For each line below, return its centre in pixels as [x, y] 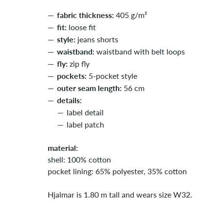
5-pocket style [112, 76]
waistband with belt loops [140, 51]
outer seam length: [89, 88]
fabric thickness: [85, 15]
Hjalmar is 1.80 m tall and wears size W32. [120, 194]
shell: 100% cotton [79, 159]
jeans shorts [97, 39]
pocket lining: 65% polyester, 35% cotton [117, 171]
